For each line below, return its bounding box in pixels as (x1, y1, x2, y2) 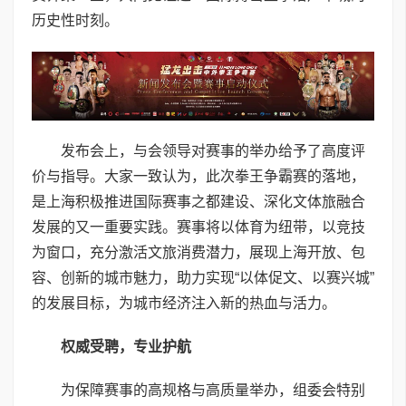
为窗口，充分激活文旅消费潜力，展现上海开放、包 (32, 244, 365, 260)
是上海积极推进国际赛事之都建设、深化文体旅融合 (32, 193, 365, 209)
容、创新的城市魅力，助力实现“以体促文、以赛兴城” (32, 269, 374, 285)
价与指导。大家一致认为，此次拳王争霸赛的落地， (32, 168, 365, 184)
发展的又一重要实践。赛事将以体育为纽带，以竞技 (32, 218, 365, 235)
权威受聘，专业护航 (61, 338, 191, 354)
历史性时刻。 (32, 13, 119, 28)
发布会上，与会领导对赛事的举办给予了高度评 (61, 142, 365, 159)
